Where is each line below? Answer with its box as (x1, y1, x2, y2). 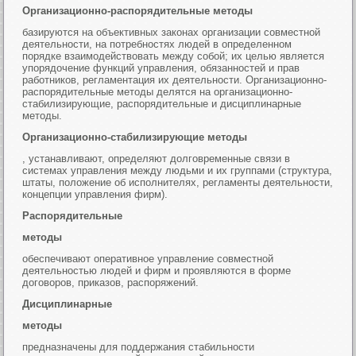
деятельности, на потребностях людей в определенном (22, 38, 292, 50)
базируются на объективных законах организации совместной (22, 26, 321, 38)
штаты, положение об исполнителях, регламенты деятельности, (22, 176, 334, 188)
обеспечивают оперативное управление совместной (22, 253, 274, 265)
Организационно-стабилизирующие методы (22, 131, 248, 143)
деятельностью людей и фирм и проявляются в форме (22, 265, 292, 277)
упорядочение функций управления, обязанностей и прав (22, 62, 300, 74)
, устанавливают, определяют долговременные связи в (22, 153, 291, 164)
